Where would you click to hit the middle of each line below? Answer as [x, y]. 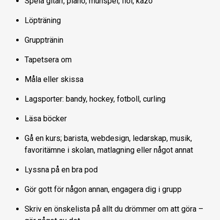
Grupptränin [44, 40]
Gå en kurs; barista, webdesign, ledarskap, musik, [108, 138]
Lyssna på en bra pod [61, 169]
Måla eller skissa [54, 79]
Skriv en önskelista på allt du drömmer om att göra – [114, 209]
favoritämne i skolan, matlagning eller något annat [109, 150]
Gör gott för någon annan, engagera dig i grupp [103, 189]
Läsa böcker [46, 118]
